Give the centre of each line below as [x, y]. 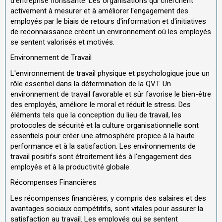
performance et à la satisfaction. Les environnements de [103, 146]
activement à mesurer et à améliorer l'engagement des [99, 11]
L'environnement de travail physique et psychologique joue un [110, 73]
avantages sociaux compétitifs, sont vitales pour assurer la [107, 208]
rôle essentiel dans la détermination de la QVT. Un [91, 83]
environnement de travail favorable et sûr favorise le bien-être [111, 94]
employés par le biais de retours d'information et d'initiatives [108, 21]
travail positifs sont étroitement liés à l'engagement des [101, 156]
